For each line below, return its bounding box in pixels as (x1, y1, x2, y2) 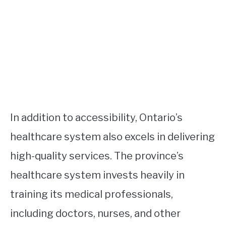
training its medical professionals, (10, 188, 173, 201)
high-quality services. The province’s (10, 150, 184, 162)
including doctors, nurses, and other (10, 207, 181, 220)
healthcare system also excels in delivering (10, 131, 215, 143)
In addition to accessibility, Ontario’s (10, 111, 183, 124)
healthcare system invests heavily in (10, 169, 185, 182)
